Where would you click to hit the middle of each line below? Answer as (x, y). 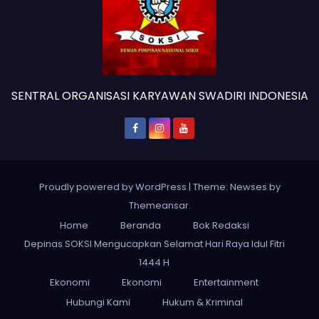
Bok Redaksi (221, 225)
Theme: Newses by (236, 187)
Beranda (140, 225)
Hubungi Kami (98, 302)
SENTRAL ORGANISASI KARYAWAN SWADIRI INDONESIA (159, 96)
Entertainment (226, 282)
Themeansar (158, 205)
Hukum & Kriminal (202, 302)
